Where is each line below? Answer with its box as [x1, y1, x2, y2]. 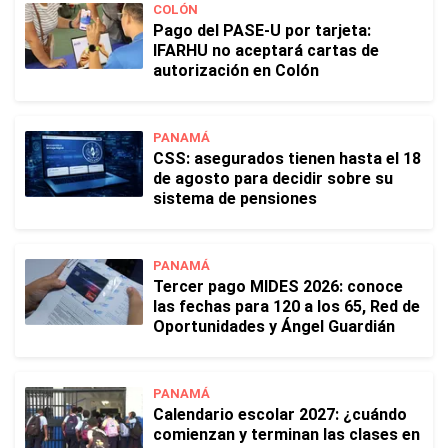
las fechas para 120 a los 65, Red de [153, 297, 420, 316]
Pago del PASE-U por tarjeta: [153, 21, 371, 40]
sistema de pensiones [153, 189, 317, 208]
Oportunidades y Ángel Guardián [153, 317, 395, 336]
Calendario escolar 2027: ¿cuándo [153, 405, 407, 424]
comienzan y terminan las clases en [153, 425, 420, 444]
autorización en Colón [153, 61, 319, 80]
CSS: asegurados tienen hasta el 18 [153, 149, 421, 168]
